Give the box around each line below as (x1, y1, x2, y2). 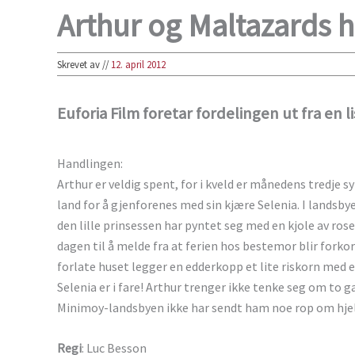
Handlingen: (57, 155, 123, 171)
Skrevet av (57, 58, 102, 71)
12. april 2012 (111, 58, 166, 71)
